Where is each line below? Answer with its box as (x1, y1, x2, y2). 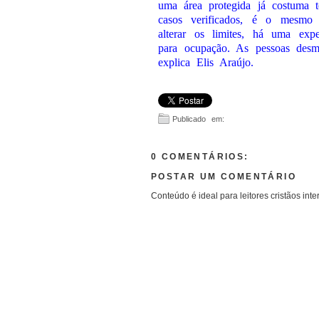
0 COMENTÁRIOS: (151, 152, 249, 162)
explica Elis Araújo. (158, 56, 253, 68)
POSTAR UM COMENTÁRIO (151, 172, 296, 182)
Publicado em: (172, 115, 224, 123)
